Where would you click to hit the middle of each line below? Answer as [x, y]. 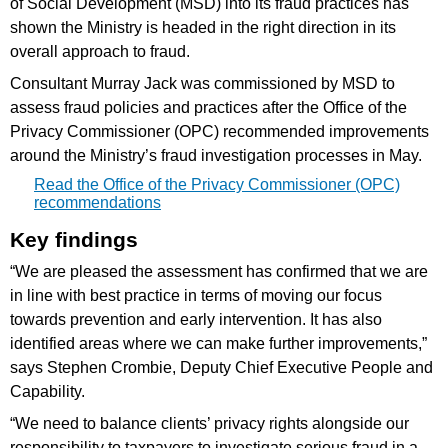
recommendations [97, 202]
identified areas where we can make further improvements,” [218, 343]
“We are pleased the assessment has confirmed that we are [219, 271]
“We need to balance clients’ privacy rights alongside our [209, 423]
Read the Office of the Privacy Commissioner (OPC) [217, 184]
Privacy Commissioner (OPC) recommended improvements [219, 131]
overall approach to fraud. [100, 51]
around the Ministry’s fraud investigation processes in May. [216, 155]
